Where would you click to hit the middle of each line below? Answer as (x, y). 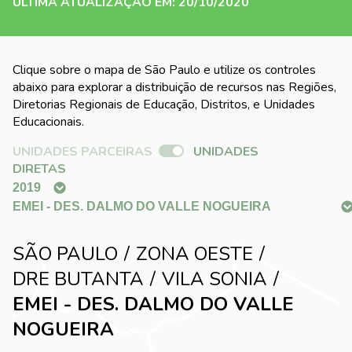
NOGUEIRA (63, 330)
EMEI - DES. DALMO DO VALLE (153, 304)
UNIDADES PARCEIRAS (82, 152)
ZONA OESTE (194, 254)
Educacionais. (48, 122)
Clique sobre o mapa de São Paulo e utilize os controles (164, 70)
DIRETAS (39, 169)
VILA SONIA (214, 279)
